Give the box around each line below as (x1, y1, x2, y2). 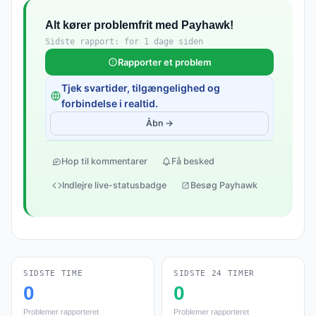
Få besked (171, 156, 214, 166)
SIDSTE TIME (23, 269, 83, 278)
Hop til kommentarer (61, 156, 147, 166)
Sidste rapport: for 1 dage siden (45, 37, 203, 47)
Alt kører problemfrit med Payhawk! (45, 19, 233, 31)
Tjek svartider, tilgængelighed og (61, 82, 220, 94)
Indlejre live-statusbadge (62, 180, 166, 190)
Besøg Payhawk (190, 180, 257, 190)
